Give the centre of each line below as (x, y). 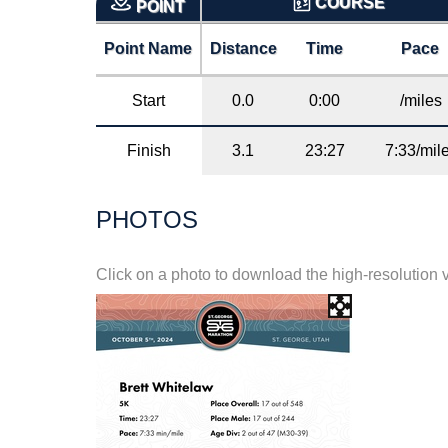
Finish (148, 150)
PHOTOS (146, 220)
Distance (243, 48)
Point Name (147, 48)
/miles (421, 100)
